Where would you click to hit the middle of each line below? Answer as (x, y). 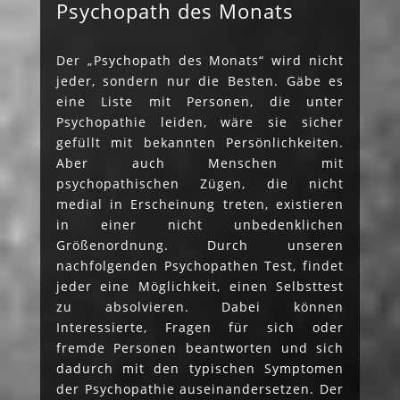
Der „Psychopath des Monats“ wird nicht (200, 60)
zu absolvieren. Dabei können (200, 306)
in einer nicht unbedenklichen (200, 224)
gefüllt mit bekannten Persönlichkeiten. (200, 142)
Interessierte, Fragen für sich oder (200, 327)
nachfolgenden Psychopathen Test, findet (200, 265)
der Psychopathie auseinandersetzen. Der (200, 388)
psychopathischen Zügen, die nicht (200, 183)
